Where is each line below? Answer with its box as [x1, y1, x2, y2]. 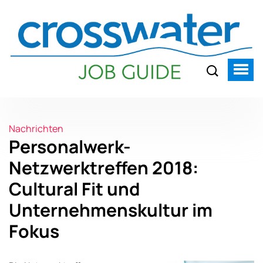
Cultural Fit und [9, 176, 140, 201]
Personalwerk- [9, 134, 131, 159]
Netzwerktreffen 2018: [9, 155, 198, 180]
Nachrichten [9, 122, 63, 135]
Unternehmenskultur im [9, 197, 213, 222]
